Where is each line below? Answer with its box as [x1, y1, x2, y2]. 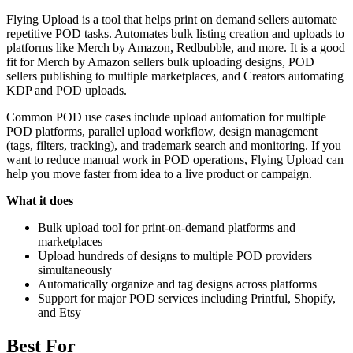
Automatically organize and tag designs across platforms [38, 277, 317, 291]
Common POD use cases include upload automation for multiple [6, 110, 326, 124]
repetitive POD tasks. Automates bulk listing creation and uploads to [6, 26, 344, 40]
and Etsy [38, 305, 81, 319]
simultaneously [38, 262, 112, 277]
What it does [6, 193, 73, 207]
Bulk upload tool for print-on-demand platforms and [38, 220, 295, 234]
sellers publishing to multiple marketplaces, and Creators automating [6, 69, 344, 83]
